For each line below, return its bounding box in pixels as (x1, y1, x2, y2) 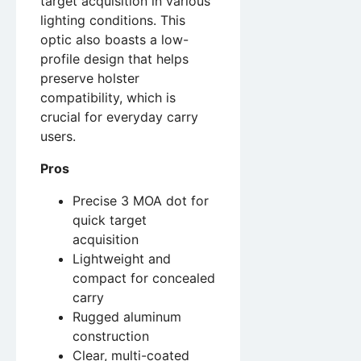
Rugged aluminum (73, 308, 181, 325)
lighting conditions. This (40, 11, 185, 28)
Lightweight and (73, 250, 171, 267)
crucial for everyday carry (40, 108, 198, 125)
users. (40, 127, 76, 144)
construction (73, 327, 149, 344)
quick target (73, 211, 147, 228)
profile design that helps (40, 50, 189, 67)
